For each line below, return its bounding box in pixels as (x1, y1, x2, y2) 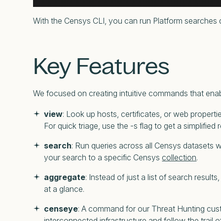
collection (162, 152, 197, 163)
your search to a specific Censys (44, 152, 162, 163)
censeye (44, 204, 78, 214)
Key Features (33, 52, 175, 80)
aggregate (44, 172, 86, 183)
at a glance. (44, 184, 85, 194)
